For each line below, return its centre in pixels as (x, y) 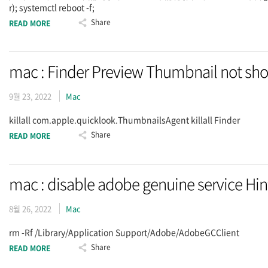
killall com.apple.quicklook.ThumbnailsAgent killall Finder (126, 120)
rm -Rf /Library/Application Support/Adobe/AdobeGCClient (126, 232)
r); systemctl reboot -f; (54, 7)
